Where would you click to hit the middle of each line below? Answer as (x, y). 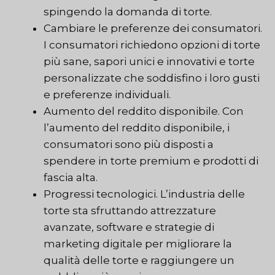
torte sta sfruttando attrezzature (130, 211)
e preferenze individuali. (107, 95)
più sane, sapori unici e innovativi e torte (149, 62)
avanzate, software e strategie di (129, 227)
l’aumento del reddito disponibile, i (137, 128)
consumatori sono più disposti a (129, 145)
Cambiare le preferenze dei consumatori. (153, 29)
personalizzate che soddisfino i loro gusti (152, 78)
